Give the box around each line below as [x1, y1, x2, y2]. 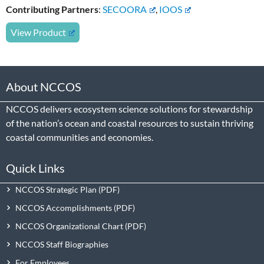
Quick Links [6, 160, 65, 175]
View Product [11, 27, 66, 38]
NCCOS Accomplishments [15, 202, 113, 213]
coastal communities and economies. [6, 131, 153, 143]
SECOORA [103, 4, 147, 15]
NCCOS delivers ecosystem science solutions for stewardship [6, 103, 253, 115]
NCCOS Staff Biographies [15, 239, 109, 249]
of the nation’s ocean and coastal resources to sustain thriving [6, 117, 253, 129]
